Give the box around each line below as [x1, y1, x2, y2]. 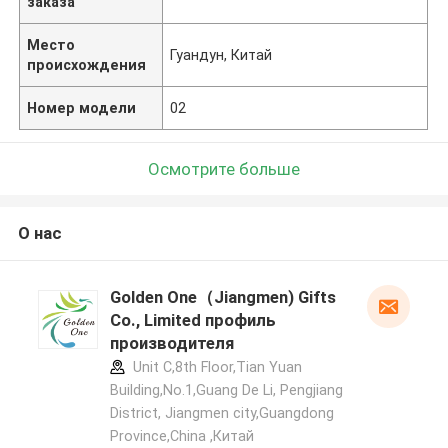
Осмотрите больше [148, 158, 300, 179]
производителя [109, 333, 234, 354]
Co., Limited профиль [109, 310, 276, 331]
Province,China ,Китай [109, 428, 254, 445]
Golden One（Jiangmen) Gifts [109, 287, 336, 308]
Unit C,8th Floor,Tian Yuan [128, 359, 302, 376]
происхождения [27, 56, 147, 73]
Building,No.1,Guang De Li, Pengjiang [109, 382, 343, 399]
